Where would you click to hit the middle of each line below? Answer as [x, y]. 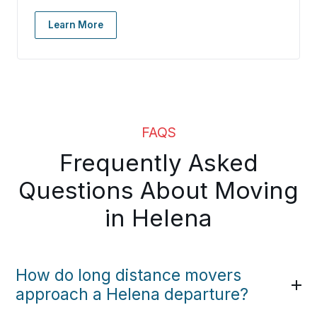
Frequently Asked [158, 163]
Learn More [76, 25]
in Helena [158, 218]
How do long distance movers [129, 276]
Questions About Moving [158, 191]
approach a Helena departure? [132, 295]
